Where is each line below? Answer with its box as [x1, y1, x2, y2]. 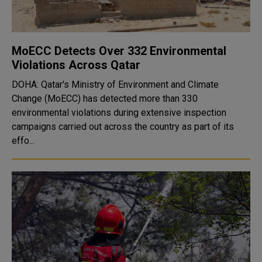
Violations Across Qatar [12, 58, 140, 72]
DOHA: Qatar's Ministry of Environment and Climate [12, 79, 219, 90]
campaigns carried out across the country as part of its [12, 121, 234, 132]
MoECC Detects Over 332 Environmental [12, 44, 226, 58]
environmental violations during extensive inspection [12, 107, 226, 118]
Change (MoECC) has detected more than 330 [12, 93, 198, 104]
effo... [12, 135, 35, 146]
